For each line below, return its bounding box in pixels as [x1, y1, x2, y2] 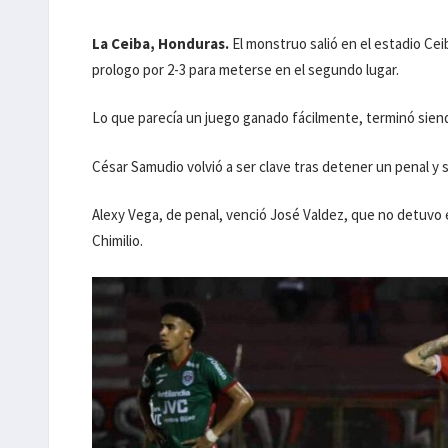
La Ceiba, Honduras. [92, 33, 230, 53]
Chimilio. [92, 231, 144, 251]
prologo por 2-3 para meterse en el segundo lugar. [92, 59, 400, 79]
